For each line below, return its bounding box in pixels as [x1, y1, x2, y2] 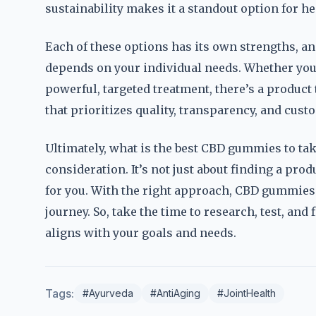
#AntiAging [150, 287, 200, 299]
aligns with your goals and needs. [45, 226, 236, 240]
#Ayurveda [83, 287, 133, 299]
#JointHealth [217, 287, 276, 299]
